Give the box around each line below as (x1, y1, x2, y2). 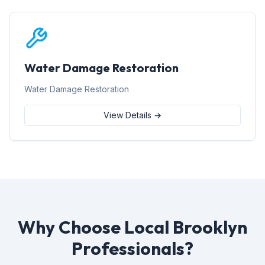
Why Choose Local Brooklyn (18, 216, 247, 238)
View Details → (104, 110, 161, 120)
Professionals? (72, 237, 193, 260)
